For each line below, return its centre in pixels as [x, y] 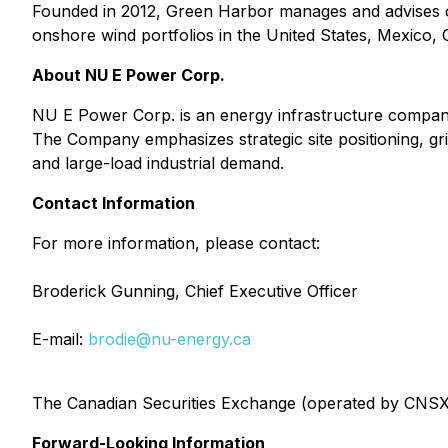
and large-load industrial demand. [158, 163]
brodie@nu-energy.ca [169, 339]
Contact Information [113, 203]
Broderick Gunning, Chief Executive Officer [195, 291]
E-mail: [60, 339]
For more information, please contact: [176, 243]
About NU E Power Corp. [128, 75]
